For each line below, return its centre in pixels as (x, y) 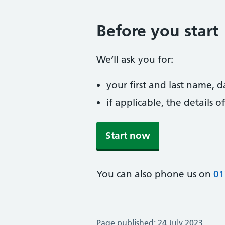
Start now (128, 135)
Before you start (157, 31)
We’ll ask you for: (135, 60)
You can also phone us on (155, 174)
